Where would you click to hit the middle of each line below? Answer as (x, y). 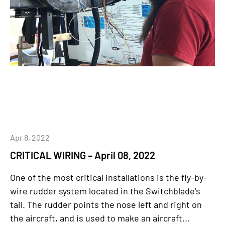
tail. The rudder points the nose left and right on (106, 204)
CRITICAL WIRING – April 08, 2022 (83, 155)
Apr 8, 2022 (30, 137)
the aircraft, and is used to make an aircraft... (100, 218)
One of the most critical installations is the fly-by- (108, 177)
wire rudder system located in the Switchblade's (105, 191)
